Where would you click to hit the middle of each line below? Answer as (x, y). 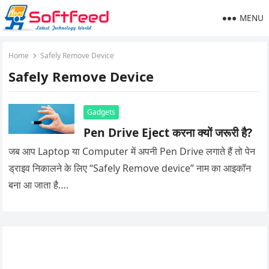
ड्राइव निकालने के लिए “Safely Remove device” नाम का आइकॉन (130, 168)
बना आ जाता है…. (39, 185)
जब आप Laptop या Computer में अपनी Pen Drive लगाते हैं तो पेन (132, 151)
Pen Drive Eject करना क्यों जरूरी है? (168, 132)
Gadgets (101, 112)
